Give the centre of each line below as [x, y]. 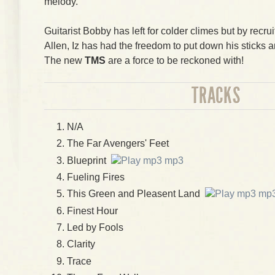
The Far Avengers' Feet [118, 144]
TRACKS [216, 96]
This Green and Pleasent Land [136, 194]
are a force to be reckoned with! [176, 60]
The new [64, 60]
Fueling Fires [96, 177]
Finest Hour [92, 211]
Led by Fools [95, 227]
